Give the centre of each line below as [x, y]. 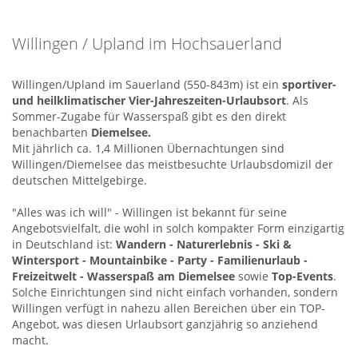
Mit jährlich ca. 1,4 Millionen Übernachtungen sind [148, 148]
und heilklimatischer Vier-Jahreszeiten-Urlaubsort [149, 100]
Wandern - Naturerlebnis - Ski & [204, 244]
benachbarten [52, 132]
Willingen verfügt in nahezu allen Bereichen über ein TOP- [169, 308]
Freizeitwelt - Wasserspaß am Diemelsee [123, 276]
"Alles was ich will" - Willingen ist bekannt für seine [149, 212]
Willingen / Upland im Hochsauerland [147, 44]
